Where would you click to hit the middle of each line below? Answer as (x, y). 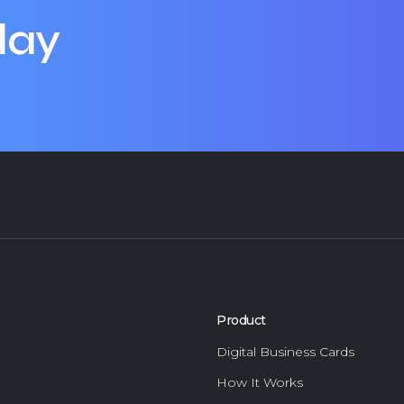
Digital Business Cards (285, 352)
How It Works (260, 382)
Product (241, 320)
